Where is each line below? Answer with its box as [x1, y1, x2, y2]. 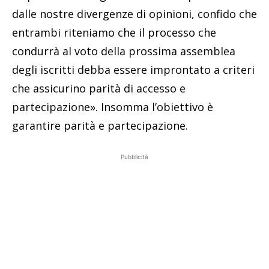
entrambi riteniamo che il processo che [12, 25, 216, 40]
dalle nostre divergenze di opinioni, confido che [12, 6, 257, 21]
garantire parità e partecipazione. [12, 118, 188, 133]
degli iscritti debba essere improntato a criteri [12, 62, 255, 77]
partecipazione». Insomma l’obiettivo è [12, 99, 213, 114]
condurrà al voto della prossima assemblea [12, 43, 235, 58]
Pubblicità [121, 153, 148, 160]
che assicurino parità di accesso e [12, 80, 186, 95]
